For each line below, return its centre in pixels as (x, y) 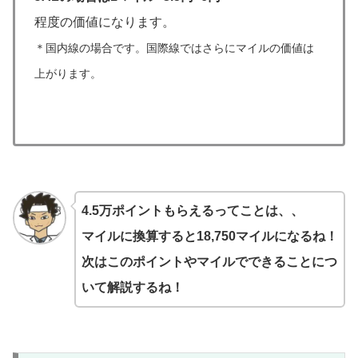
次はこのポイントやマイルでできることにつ (209, 262)
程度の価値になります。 (105, 22)
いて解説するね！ (132, 288)
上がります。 (68, 74)
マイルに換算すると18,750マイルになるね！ (209, 237)
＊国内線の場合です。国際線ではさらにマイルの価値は (174, 48)
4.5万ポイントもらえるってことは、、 (192, 211)
